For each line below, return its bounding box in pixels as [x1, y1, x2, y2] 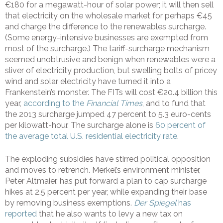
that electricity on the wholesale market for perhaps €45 [5, 11, 212, 21]
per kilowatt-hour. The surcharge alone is [5, 120, 155, 130]
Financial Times [86, 99, 142, 109]
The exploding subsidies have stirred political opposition [5, 154, 211, 164]
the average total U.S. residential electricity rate [5, 131, 177, 141]
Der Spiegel [134, 198, 176, 208]
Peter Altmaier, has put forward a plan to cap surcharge [5, 176, 207, 186]
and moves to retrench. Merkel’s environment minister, [5, 165, 201, 175]
